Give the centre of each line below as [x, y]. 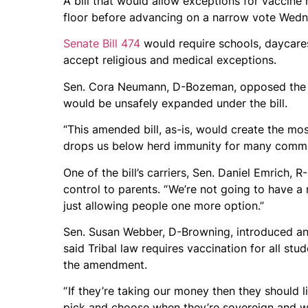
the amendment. [105, 265]
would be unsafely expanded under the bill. [175, 103]
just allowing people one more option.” [164, 205]
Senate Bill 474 [102, 44]
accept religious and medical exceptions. [170, 60]
